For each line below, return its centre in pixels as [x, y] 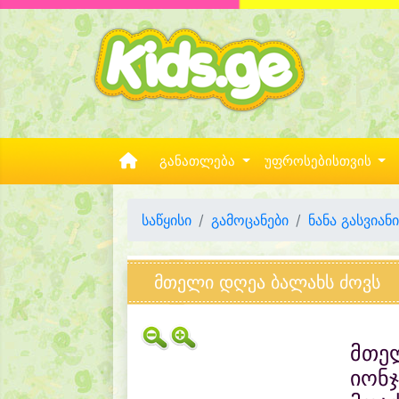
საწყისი [167, 220]
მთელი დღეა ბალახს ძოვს [267, 282]
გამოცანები [250, 220]
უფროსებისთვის [319, 161]
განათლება [199, 161]
